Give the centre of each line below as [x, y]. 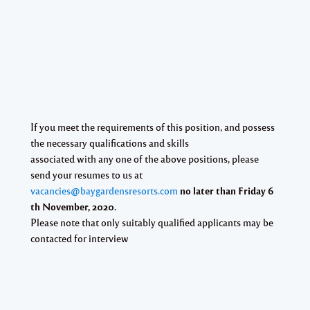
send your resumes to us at [86, 174]
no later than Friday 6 [226, 190]
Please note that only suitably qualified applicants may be [152, 222]
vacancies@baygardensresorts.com [104, 190]
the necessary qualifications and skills [110, 142]
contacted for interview [80, 238]
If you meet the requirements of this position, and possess [153, 126]
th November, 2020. [73, 206]
